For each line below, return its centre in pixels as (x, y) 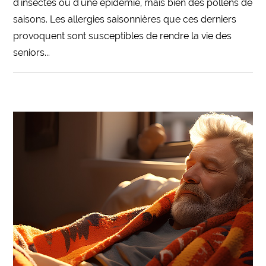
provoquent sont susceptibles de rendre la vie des (123, 36)
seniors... (32, 52)
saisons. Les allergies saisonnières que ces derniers (125, 19)
